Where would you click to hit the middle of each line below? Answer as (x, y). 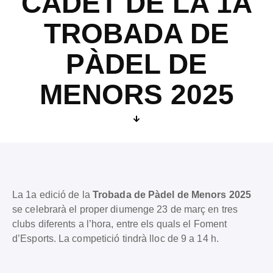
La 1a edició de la (52, 194)
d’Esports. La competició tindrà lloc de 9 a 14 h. (115, 238)
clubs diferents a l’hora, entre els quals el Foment (120, 224)
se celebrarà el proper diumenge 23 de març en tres (125, 209)
